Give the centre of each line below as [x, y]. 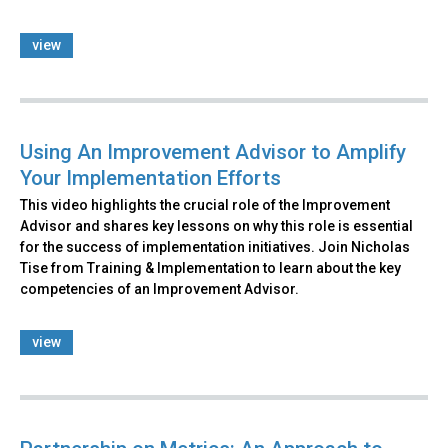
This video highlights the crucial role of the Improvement [205, 204]
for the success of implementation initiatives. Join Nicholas [215, 246]
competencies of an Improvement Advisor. [159, 288]
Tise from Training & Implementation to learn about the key [210, 267]
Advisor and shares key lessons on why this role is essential [216, 225]
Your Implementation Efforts [150, 177]
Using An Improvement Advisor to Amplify [213, 151]
